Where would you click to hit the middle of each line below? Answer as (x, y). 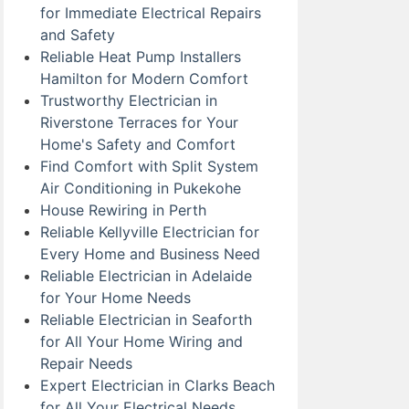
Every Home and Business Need (150, 254)
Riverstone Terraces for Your (139, 122)
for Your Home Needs (115, 298)
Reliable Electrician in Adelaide (146, 276)
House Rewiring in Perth (123, 210)
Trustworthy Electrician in (129, 100)
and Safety (78, 35)
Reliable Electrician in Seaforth (146, 320)
